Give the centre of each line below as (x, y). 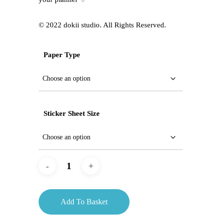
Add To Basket (84, 202)
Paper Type (62, 55)
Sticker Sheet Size (72, 114)
